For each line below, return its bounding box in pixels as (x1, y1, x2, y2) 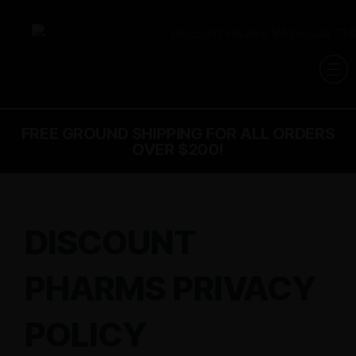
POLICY (25, 313, 147, 354)
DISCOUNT (25, 221, 195, 262)
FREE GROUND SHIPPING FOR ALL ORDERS (21, 123, 335, 143)
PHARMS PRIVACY (25, 267, 316, 308)
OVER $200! (132, 139, 224, 159)
